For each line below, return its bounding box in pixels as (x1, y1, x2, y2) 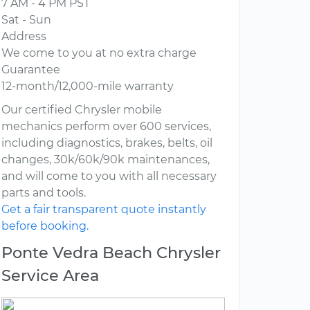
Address (1, 30, 46, 44)
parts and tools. (1, 186, 86, 200)
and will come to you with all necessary (1, 170, 217, 183)
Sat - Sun (1, 13, 51, 27)
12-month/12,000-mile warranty (1, 80, 174, 93)
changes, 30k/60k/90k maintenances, (1, 153, 210, 167)
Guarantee (1, 63, 60, 77)
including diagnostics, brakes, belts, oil (1, 136, 212, 150)
